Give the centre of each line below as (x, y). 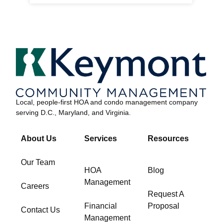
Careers (35, 186)
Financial (101, 206)
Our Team (38, 163)
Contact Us (41, 210)
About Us (39, 139)
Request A (166, 194)
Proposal (163, 206)
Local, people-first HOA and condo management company (107, 102)
